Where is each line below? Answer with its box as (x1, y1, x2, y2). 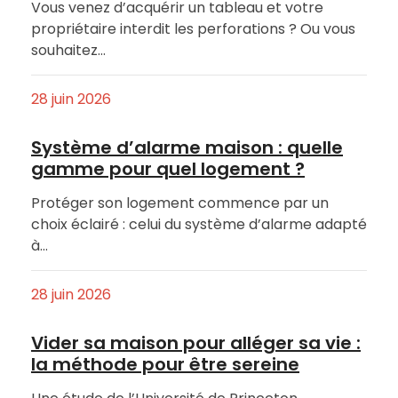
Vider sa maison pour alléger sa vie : (31, 330, 361, 356)
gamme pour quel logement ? (31, 156, 305, 182)
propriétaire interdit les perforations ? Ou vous (31, 19, 355, 40)
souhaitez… (31, 40, 106, 61)
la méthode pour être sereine (31, 352, 299, 378)
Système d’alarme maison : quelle (31, 135, 343, 161)
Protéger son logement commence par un (31, 193, 329, 214)
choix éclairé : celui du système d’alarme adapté (31, 214, 367, 235)
